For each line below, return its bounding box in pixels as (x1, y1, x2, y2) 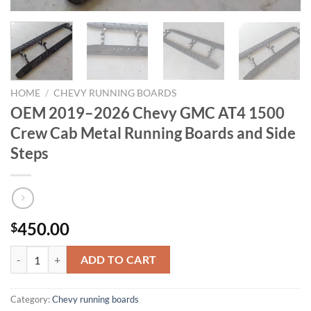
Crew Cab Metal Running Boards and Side (10, 124, 296, 143)
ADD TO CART (80, 253, 157, 266)
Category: (10, 293, 52, 305)
